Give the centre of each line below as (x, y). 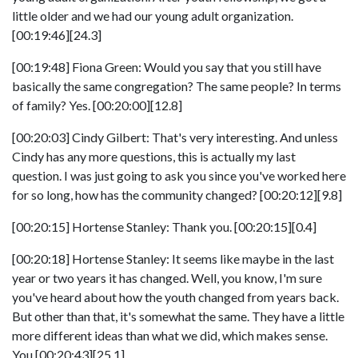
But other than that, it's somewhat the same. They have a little (178, 316)
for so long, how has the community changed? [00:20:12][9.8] (177, 195)
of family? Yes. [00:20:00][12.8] (97, 105)
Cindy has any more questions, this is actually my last (154, 156)
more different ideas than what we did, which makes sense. (170, 335)
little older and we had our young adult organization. (153, 16)
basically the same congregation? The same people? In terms (177, 86)
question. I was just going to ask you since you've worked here (179, 175)
